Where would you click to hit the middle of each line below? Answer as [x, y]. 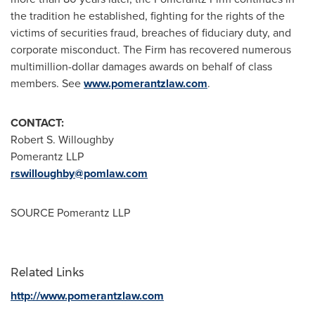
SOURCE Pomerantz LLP [70, 213]
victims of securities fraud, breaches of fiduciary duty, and [151, 33]
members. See [47, 83]
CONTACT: [37, 123]
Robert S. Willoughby [62, 140]
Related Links [47, 272]
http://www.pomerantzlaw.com [87, 296]
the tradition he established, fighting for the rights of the [148, 16]
